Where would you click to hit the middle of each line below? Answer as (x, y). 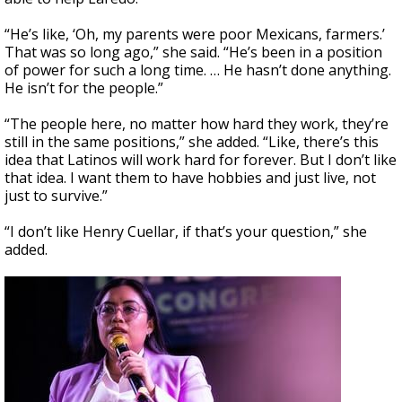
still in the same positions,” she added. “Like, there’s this (192, 142)
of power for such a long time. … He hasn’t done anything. (198, 70)
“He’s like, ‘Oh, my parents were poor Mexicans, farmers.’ (195, 34)
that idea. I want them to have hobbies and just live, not (190, 178)
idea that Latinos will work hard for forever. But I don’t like (201, 160)
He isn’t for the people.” (84, 88)
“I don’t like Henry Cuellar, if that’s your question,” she (186, 232)
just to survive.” (56, 196)
